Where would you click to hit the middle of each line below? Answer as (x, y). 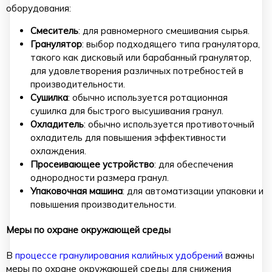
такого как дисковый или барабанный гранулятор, (141, 58)
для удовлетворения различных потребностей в (137, 71)
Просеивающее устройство (92, 165)
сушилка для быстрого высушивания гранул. (127, 111)
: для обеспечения (194, 165)
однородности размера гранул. (100, 178)
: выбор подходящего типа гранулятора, (171, 44)
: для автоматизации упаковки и (193, 191)
